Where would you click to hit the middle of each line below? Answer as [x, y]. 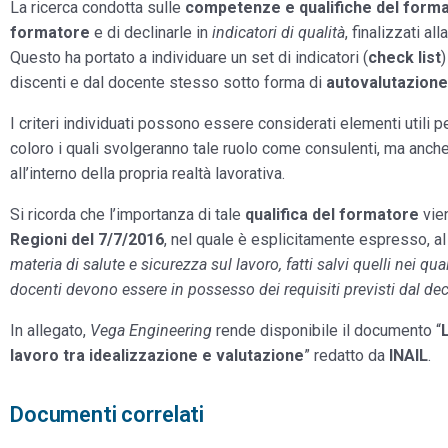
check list [404, 57]
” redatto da [346, 355]
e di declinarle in [151, 32]
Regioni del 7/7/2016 [87, 239]
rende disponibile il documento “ [326, 330]
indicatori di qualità [278, 32]
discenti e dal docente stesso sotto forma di [168, 82]
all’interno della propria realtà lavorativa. [147, 173]
